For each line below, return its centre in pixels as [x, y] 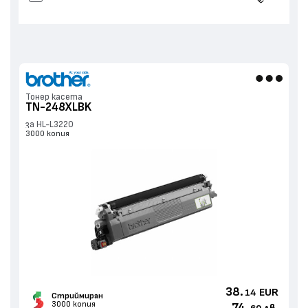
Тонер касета [54, 98]
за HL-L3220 [49, 124]
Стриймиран [77, 296]
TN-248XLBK [58, 107]
